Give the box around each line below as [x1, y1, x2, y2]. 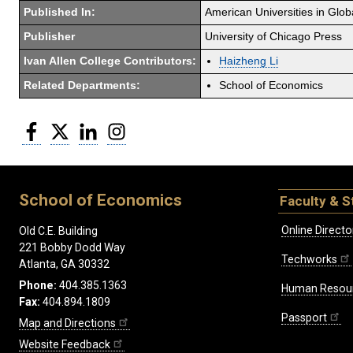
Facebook [41, 120, 91, 134]
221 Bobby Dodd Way [19, 241, 125, 255]
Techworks [281, 253, 337, 266]
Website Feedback [19, 338, 110, 351]
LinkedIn [98, 120, 139, 134]
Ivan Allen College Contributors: [24, 54, 196, 67]
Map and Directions [19, 317, 116, 330]
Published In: [24, 6, 95, 18]
